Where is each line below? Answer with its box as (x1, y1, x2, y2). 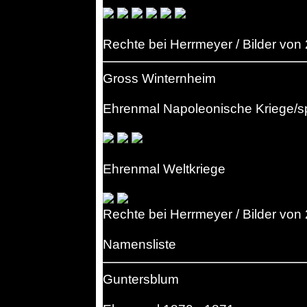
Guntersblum (103, 272, 179, 287)
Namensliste (103, 237, 176, 252)
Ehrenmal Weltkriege (103, 162, 225, 177)
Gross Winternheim (103, 71, 216, 86)
